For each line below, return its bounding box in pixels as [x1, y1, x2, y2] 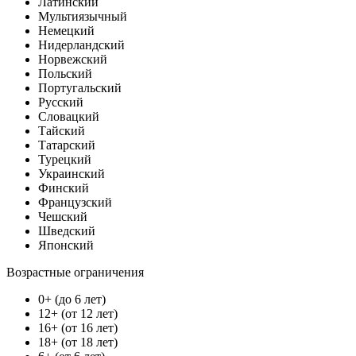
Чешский [38, 209, 87, 223]
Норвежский [38, 52, 107, 66]
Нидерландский [38, 37, 125, 52]
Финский [38, 180, 89, 195]
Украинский [38, 166, 105, 180]
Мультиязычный [38, 9, 127, 23]
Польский [38, 66, 92, 80]
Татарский [38, 137, 95, 152]
